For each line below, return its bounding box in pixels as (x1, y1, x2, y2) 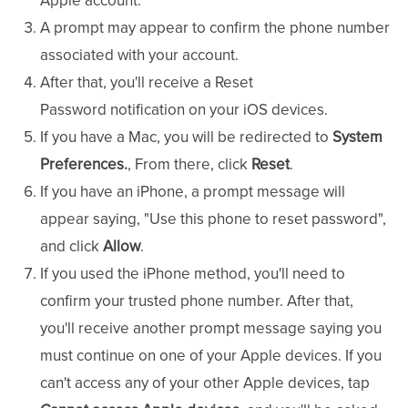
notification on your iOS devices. (110, 100, 328, 120)
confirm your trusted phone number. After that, (40, 291, 353, 311)
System (332, 127, 382, 148)
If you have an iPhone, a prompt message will (40, 182, 345, 202)
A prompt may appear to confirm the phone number (40, 18, 390, 38)
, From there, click (127, 155, 251, 175)
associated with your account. (40, 46, 239, 66)
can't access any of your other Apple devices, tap (40, 373, 370, 393)
